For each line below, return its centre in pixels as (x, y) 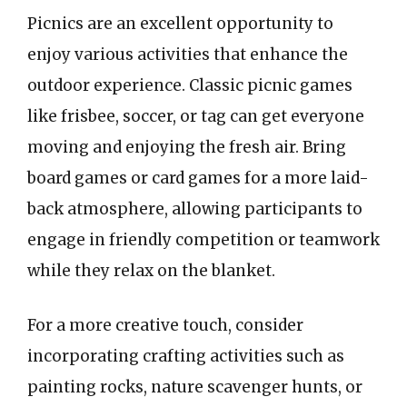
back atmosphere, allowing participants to (195, 209)
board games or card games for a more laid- (198, 178)
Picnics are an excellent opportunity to (180, 24)
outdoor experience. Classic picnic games (190, 85)
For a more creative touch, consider (165, 325)
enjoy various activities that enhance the (188, 55)
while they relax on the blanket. (151, 271)
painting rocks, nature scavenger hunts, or (195, 387)
